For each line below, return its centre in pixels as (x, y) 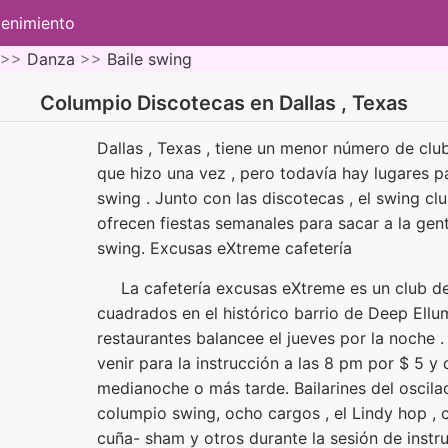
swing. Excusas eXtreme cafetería (224, 247)
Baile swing (149, 59)
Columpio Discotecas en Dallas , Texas (224, 103)
